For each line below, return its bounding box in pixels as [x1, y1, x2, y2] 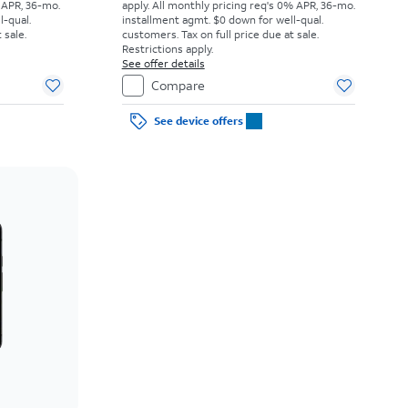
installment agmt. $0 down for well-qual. [121, 13, 323, 26]
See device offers [154, 114, 244, 127]
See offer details [121, 56, 205, 70]
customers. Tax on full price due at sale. [121, 27, 319, 41]
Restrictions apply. [121, 42, 213, 56]
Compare [150, 76, 205, 94]
